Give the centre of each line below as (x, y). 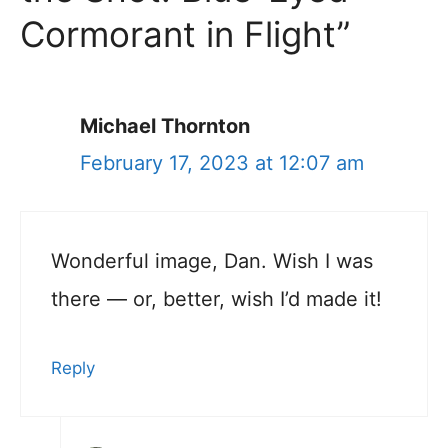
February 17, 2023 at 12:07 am (222, 162)
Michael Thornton (165, 125)
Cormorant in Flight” (185, 33)
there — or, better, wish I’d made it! (216, 298)
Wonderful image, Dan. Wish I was (212, 260)
